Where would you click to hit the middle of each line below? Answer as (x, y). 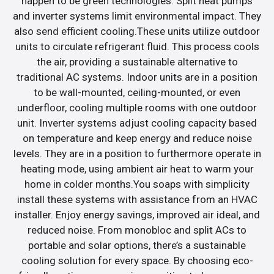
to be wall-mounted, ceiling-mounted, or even (137, 92)
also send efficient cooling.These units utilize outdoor (137, 31)
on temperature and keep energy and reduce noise (137, 138)
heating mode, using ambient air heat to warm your (137, 168)
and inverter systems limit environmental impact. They (137, 16)
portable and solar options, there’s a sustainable (137, 245)
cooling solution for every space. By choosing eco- (137, 260)
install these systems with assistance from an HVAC (137, 199)
